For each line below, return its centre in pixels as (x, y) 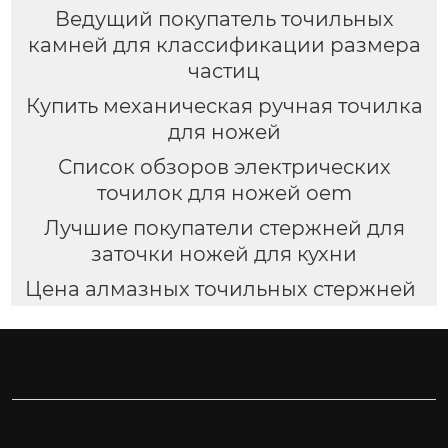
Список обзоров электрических (224, 166)
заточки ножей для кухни (224, 253)
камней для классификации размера (224, 45)
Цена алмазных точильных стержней (220, 288)
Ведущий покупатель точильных (224, 19)
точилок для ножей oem (224, 192)
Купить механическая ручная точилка (224, 106)
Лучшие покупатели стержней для (224, 227)
